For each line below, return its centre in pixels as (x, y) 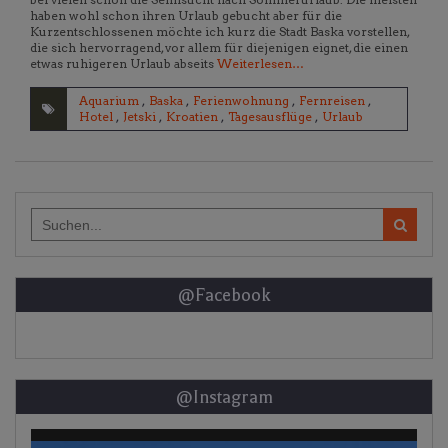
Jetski (139, 117)
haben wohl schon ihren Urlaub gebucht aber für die (186, 16)
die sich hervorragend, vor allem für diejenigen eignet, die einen (219, 48)
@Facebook (224, 295)
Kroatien (192, 117)
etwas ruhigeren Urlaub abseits (123, 64)
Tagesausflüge (270, 117)
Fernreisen (332, 101)
